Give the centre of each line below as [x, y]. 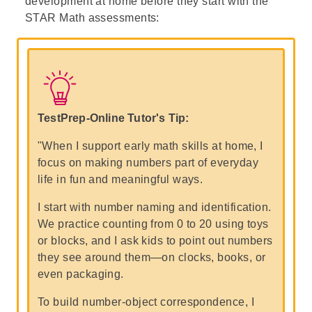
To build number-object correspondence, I [146, 302]
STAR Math [55, 18]
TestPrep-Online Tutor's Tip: [114, 118]
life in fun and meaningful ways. [120, 179]
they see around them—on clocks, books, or [152, 257]
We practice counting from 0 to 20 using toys [153, 224]
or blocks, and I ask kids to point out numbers [155, 241]
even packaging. [81, 274]
